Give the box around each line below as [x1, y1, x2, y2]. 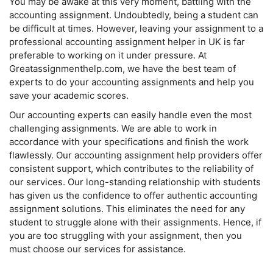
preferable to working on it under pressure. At [9, 49, 207, 62]
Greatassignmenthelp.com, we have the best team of [9, 63, 236, 75]
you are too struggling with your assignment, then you [9, 230, 242, 242]
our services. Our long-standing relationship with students [9, 176, 261, 188]
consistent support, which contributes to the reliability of [9, 163, 253, 175]
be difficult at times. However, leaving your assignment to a [9, 23, 263, 35]
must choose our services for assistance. [9, 243, 186, 255]
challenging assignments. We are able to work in [9, 122, 217, 135]
